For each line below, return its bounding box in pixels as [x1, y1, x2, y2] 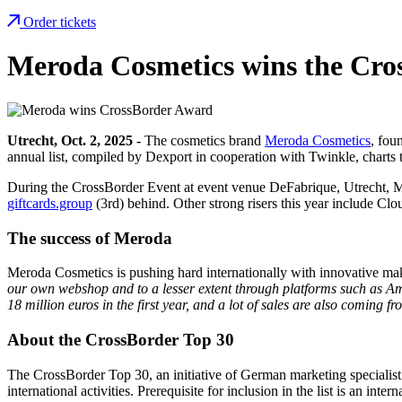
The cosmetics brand [144, 132, 265, 148]
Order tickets [23, 14, 96, 30]
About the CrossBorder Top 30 [7, 330, 234, 350]
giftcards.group [7, 195, 92, 211]
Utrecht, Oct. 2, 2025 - [7, 132, 144, 148]
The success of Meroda [7, 228, 172, 248]
